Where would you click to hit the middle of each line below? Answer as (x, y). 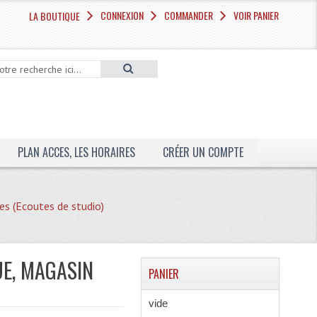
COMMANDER (189, 15)
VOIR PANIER (257, 15)
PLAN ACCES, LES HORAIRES (76, 152)
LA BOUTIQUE (55, 16)
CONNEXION (122, 15)
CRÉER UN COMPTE (203, 152)
